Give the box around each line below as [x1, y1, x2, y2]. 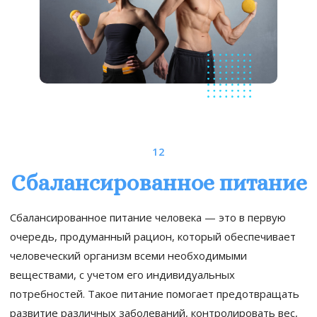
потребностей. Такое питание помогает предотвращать [10, 286, 299, 301]
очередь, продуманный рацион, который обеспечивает [10, 229, 296, 243]
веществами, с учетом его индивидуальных [10, 267, 235, 282]
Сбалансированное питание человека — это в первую [10, 209, 286, 224]
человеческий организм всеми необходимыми [10, 248, 247, 263]
